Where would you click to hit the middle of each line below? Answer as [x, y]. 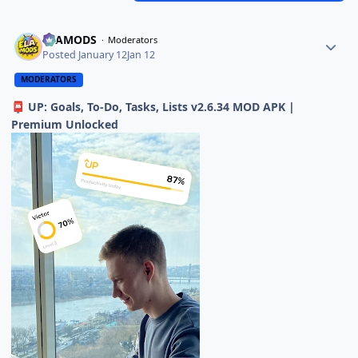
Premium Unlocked [65, 124]
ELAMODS [70, 40]
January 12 [103, 54]
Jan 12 [141, 54]
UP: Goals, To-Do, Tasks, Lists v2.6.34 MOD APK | [160, 106]
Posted [61, 54]
